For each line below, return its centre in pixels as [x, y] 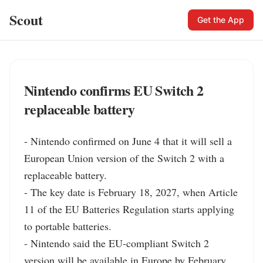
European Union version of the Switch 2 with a [124, 158]
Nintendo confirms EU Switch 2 [114, 90]
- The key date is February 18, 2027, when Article [131, 192]
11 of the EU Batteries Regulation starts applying [129, 209]
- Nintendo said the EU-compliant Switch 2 [117, 243]
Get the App [221, 20]
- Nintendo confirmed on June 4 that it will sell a [128, 141]
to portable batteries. [68, 226]
